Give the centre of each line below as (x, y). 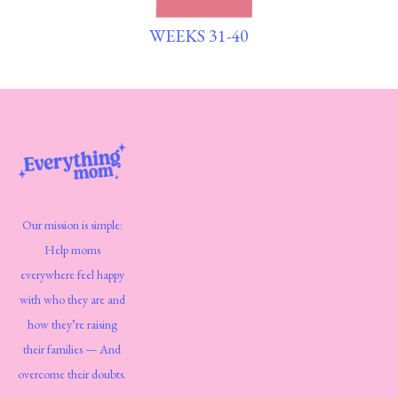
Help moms (72, 250)
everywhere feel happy (72, 275)
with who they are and (72, 300)
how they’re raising (72, 325)
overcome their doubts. (72, 374)
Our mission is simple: (72, 225)
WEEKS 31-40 (199, 36)
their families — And (72, 350)
